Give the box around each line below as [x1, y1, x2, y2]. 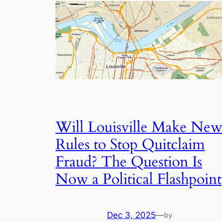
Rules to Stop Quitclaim [55, 134, 205, 155]
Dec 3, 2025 [107, 210, 156, 221]
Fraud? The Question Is [55, 152, 202, 172]
